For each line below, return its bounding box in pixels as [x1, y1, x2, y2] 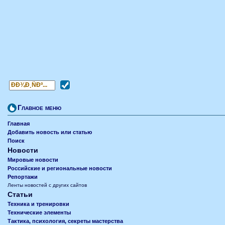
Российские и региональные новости [8, 165, 112, 171]
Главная [8, 121, 30, 127]
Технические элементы [8, 209, 71, 215]
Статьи [8, 190, 33, 198]
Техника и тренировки [8, 201, 69, 207]
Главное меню [18, 103, 61, 111]
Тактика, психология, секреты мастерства [8, 218, 123, 224]
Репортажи [8, 174, 38, 180]
